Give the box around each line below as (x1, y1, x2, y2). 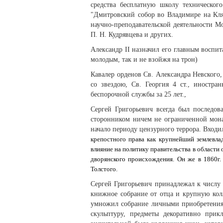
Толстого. (91, 165, 117, 173)
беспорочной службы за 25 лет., (91, 91, 186, 99)
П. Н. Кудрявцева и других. (91, 31, 173, 39)
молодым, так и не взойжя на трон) (91, 56, 198, 64)
